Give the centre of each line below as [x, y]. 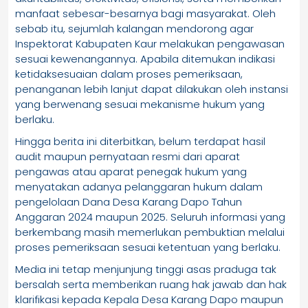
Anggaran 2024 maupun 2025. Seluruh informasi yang [150, 217]
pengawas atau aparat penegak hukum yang [131, 172]
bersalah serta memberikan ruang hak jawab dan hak [151, 285]
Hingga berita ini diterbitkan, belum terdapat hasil [140, 142]
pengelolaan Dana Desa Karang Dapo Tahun [129, 202]
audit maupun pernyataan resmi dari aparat [128, 157]
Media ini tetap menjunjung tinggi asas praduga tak [146, 269]
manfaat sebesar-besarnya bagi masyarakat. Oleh [145, 14]
